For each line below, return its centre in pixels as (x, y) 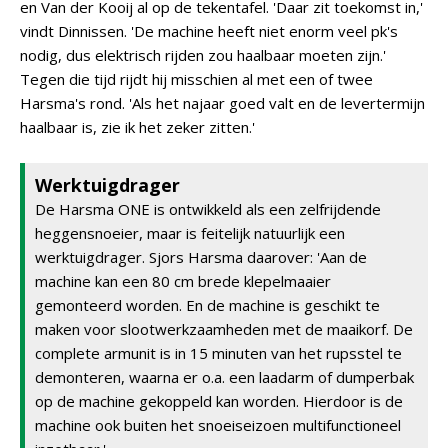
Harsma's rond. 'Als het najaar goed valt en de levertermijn (222, 103)
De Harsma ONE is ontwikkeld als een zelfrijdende (208, 209)
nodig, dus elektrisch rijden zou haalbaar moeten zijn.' (203, 55)
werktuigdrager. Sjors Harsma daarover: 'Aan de (201, 257)
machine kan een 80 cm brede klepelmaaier (183, 281)
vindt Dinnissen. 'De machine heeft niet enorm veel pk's (209, 31)
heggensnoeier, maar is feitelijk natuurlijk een (190, 233)
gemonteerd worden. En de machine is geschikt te (207, 305)
